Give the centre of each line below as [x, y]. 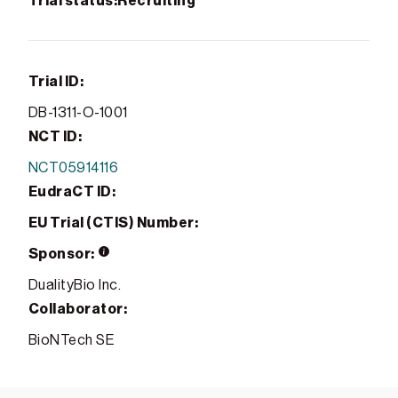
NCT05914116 [74, 167]
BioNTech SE [72, 340]
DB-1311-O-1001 [78, 112]
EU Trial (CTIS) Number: [114, 223]
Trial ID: [56, 81]
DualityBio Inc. [75, 285]
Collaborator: [78, 309]
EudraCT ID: [72, 191]
